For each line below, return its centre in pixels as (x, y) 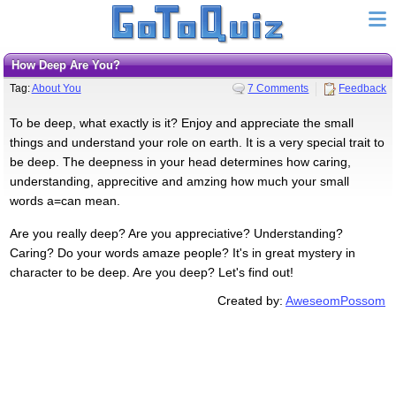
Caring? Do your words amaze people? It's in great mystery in (182, 252)
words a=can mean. (65, 200)
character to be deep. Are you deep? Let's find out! (151, 272)
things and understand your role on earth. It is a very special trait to (197, 142)
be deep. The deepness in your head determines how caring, (180, 161)
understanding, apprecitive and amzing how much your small (179, 181)
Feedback (363, 88)
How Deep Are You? (69, 65)
